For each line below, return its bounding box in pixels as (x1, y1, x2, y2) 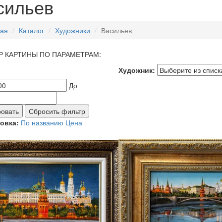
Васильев (101, 25, 132, 36)
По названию (20, 117, 65, 128)
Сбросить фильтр (28, 106, 85, 116)
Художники (55, 25, 90, 36)
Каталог (18, 25, 44, 36)
